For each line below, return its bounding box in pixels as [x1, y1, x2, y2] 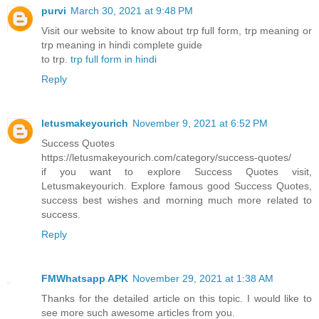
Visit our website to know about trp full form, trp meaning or [41, 24, 312, 36]
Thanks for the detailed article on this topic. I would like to [41, 292, 312, 304]
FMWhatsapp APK [41, 272, 128, 284]
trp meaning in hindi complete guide [41, 38, 202, 51]
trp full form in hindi [70, 53, 157, 65]
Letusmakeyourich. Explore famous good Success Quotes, [41, 179, 312, 192]
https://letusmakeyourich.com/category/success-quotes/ [41, 151, 291, 163]
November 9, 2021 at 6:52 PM [132, 117, 268, 129]
